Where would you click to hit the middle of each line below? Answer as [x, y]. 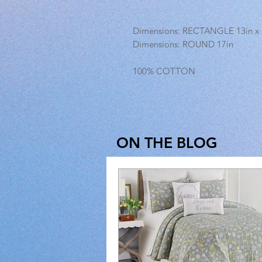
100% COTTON [164, 71]
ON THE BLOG [167, 143]
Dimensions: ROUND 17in [183, 44]
